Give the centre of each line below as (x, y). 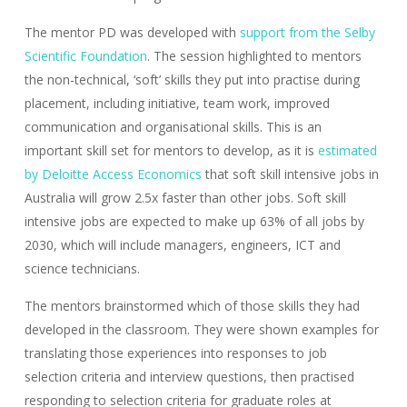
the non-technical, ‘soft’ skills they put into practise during (192, 79)
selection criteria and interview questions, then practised (189, 376)
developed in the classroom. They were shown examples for (201, 329)
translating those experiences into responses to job (175, 352)
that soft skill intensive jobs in (290, 174)
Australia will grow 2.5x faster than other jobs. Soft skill (185, 197)
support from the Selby (307, 32)
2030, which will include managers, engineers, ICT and (182, 244)
